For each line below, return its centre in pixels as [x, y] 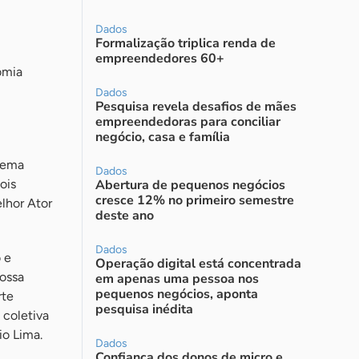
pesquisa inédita [144, 309]
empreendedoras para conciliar [188, 122]
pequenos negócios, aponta [177, 294]
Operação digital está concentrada [198, 264]
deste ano [125, 216]
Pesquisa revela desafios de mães [196, 107]
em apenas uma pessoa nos [177, 279]
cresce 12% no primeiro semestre [195, 200]
